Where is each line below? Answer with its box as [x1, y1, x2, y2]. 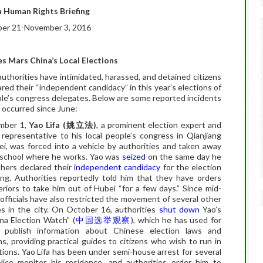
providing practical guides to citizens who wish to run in [11, 236, 222, 246]
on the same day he [146, 151, 222, 161]
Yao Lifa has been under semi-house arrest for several [19, 247, 222, 257]
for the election [160, 162, 222, 172]
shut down [159, 204, 200, 214]
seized [122, 151, 146, 161]
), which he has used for [130, 215, 221, 225]
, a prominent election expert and [96, 120, 222, 130]
